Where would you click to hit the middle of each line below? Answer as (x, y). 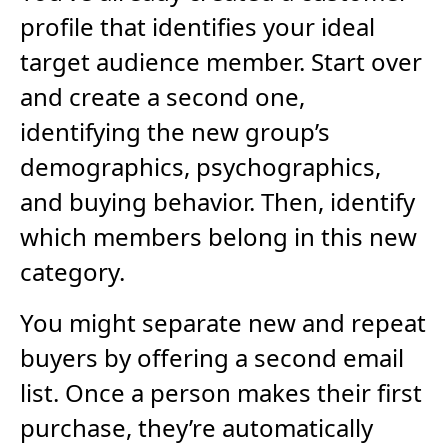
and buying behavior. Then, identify (217, 201)
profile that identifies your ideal (197, 26)
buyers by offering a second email (212, 357)
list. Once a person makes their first (221, 392)
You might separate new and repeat (223, 322)
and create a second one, (162, 96)
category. (72, 271)
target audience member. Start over (221, 61)
